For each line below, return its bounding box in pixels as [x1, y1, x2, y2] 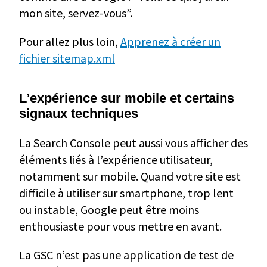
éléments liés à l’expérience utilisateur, [19, 152, 213, 167]
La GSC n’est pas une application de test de [19, 247, 234, 263]
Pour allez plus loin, [19, 34, 120, 49]
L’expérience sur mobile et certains [19, 91, 234, 106]
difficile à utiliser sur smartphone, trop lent [19, 185, 234, 201]
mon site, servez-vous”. [19, 5, 132, 21]
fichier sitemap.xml [19, 51, 115, 66]
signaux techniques [19, 106, 138, 122]
